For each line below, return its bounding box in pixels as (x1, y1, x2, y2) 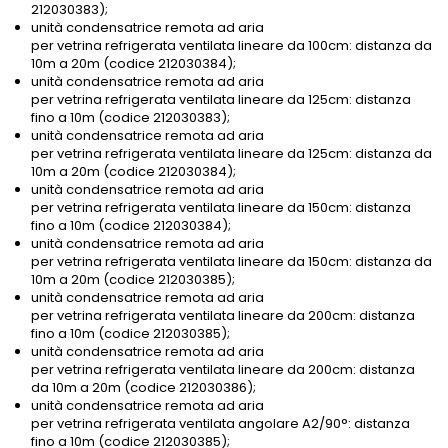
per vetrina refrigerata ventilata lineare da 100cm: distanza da (31, 36, 432, 56)
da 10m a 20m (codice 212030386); (31, 378, 256, 398)
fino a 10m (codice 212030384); (31, 216, 231, 236)
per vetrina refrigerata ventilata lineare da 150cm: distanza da (31, 252, 432, 272)
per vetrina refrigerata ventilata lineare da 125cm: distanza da (31, 144, 432, 164)
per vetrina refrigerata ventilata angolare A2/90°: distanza (31, 414, 410, 434)
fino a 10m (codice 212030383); (31, 108, 230, 128)
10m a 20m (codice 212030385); (31, 270, 235, 290)
